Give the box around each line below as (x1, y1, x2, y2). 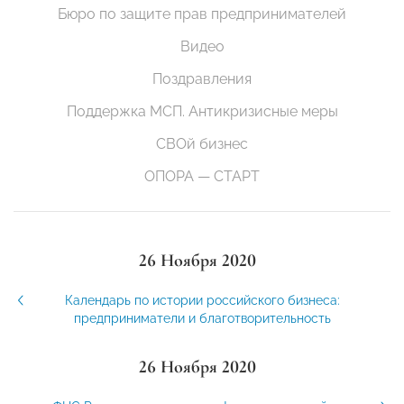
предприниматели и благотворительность (73, 311, 331, 326)
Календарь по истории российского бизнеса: (64, 293, 340, 308)
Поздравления (152, 70, 252, 88)
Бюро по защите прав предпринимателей (58, 5, 346, 23)
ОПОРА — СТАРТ (144, 168, 260, 186)
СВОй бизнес (156, 135, 248, 153)
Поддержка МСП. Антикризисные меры (66, 103, 338, 121)
